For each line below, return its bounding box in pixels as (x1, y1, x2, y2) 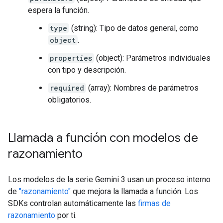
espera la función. (28, 5, 89, 15)
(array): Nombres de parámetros (86, 83, 199, 93)
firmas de (138, 199, 171, 209)
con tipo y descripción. (48, 65, 126, 75)
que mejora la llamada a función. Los (71, 187, 198, 197)
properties (50, 53, 92, 63)
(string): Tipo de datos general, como (69, 23, 199, 33)
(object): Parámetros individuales (94, 53, 211, 63)
